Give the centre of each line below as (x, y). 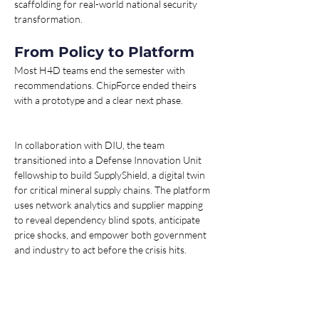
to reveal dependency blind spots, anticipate (108, 220)
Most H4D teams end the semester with (101, 70)
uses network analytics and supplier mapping (110, 205)
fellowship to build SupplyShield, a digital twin (111, 175)
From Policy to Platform (104, 52)
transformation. (48, 19)
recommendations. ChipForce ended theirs (106, 85)
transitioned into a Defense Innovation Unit (109, 160)
